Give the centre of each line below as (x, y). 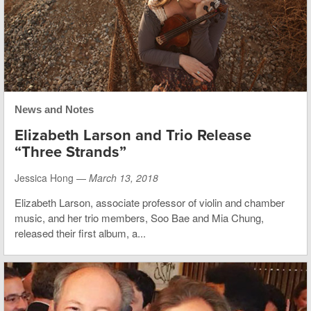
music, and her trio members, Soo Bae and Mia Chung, (139, 218)
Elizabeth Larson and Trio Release (133, 136)
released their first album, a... (80, 233)
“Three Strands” (70, 152)
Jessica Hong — (52, 178)
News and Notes (54, 110)
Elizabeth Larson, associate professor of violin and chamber (150, 203)
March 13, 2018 (124, 178)
